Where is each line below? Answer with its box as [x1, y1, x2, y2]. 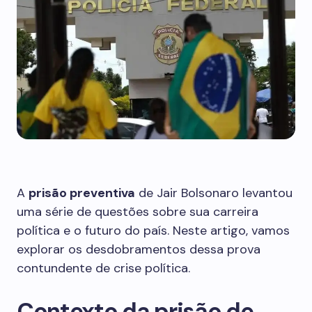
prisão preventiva [29, 185, 135, 201]
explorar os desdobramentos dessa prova [17, 241, 260, 258]
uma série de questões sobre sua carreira [17, 203, 258, 220]
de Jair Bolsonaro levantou [135, 185, 292, 201]
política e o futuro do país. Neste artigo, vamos [17, 222, 290, 239]
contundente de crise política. [17, 260, 190, 276]
